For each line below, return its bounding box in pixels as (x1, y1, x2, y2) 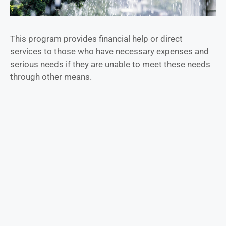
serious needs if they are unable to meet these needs (10, 59, 210, 69)
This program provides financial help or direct (10, 33, 183, 44)
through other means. (10, 71, 92, 82)
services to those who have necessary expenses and (10, 46, 209, 56)
